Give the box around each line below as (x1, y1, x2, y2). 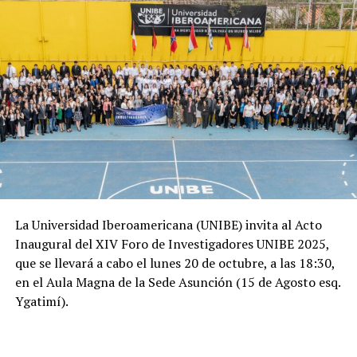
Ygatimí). (14, 292, 69, 311)
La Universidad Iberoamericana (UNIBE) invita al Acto (14, 216, 322, 234)
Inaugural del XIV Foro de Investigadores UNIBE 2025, (14, 235, 329, 253)
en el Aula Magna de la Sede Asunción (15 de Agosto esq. (14, 273, 340, 292)
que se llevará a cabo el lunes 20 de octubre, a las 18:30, (14, 254, 335, 273)
